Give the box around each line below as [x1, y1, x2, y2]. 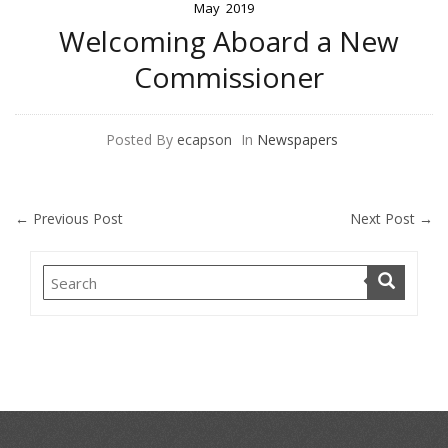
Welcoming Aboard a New [59, 22, 399, 61]
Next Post [350, 209, 419, 229]
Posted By [105, 130, 173, 150]
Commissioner [134, 58, 324, 97]
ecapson [176, 130, 232, 150]
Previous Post [29, 209, 123, 229]
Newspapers [256, 130, 338, 150]
